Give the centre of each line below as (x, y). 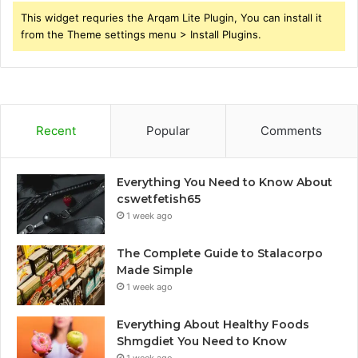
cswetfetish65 (159, 199)
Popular (168, 130)
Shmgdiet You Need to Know (202, 341)
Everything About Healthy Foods (213, 324)
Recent (56, 130)
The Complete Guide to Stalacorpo (220, 253)
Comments (292, 130)
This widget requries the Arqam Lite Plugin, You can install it (171, 17)
